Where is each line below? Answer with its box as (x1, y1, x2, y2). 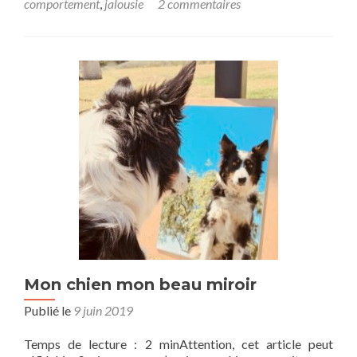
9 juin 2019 (73, 303, 133, 318)
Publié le (24, 303, 73, 318)
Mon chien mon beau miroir (24, 275, 257, 294)
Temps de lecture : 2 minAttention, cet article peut (24, 336, 333, 351)
